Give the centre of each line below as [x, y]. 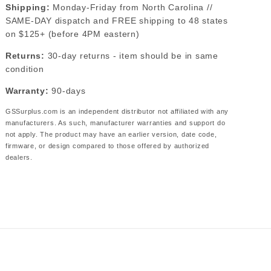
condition [24, 69]
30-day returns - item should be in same [131, 56]
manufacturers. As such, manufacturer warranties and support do [115, 123]
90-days [67, 91]
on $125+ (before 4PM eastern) [72, 34]
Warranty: [27, 91]
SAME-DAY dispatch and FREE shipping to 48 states [116, 21]
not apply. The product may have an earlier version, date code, [111, 134]
